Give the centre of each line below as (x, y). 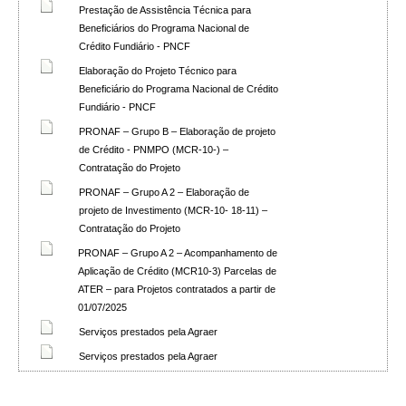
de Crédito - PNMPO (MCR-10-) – (154, 150)
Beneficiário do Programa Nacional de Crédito (179, 89)
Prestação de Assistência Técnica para (165, 10)
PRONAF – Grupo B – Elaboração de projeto (177, 131)
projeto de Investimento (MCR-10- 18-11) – (173, 210)
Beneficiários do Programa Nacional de (164, 28)
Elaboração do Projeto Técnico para (158, 71)
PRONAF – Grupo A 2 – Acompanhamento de (178, 253)
